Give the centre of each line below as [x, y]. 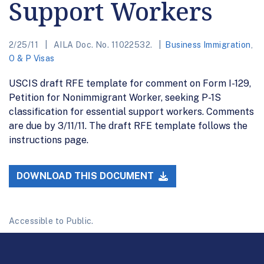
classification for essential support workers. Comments [131, 111]
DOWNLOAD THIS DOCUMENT [87, 176]
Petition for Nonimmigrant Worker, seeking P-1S [115, 97]
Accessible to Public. [51, 221]
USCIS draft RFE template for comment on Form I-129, [130, 83]
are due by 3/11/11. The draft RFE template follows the [128, 126]
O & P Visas [32, 58]
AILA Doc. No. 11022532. [103, 44]
